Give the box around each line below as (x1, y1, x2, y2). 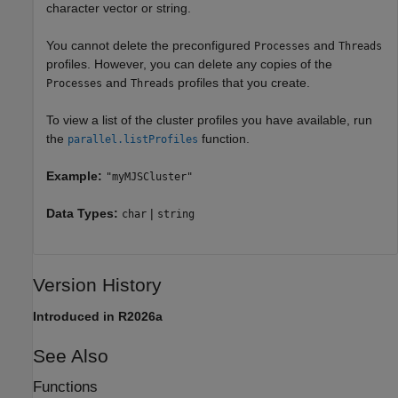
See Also (33, 346, 108, 366)
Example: (46, 168, 106, 183)
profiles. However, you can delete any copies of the (46, 56, 332, 71)
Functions (33, 378, 98, 396)
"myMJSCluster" (106, 170, 193, 183)
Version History (33, 274, 162, 295)
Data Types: (46, 205, 122, 220)
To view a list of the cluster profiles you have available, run (46, 112, 372, 127)
